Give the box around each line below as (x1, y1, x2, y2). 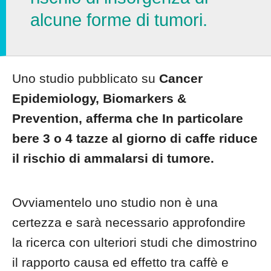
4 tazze (65, 131, 108, 145)
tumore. (167, 151, 214, 165)
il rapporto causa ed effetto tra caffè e (12, 255, 229, 269)
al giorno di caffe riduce (108, 131, 258, 145)
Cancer (159, 71, 203, 85)
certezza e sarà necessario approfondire (12, 215, 246, 229)
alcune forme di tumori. (30, 10, 207, 30)
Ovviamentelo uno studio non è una (12, 195, 218, 209)
